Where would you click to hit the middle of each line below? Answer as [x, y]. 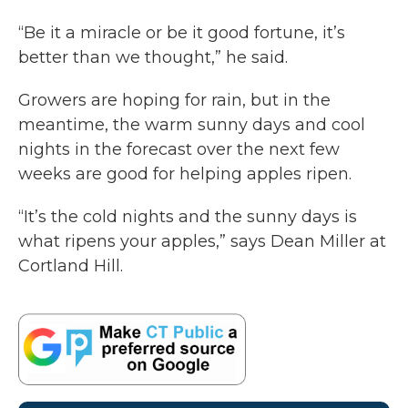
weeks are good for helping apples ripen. [185, 174]
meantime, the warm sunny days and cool [192, 125]
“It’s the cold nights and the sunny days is [188, 217]
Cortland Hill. [71, 266]
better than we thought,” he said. [153, 57]
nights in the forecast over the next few [179, 149]
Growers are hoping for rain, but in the [174, 100]
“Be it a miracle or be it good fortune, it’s [182, 33]
